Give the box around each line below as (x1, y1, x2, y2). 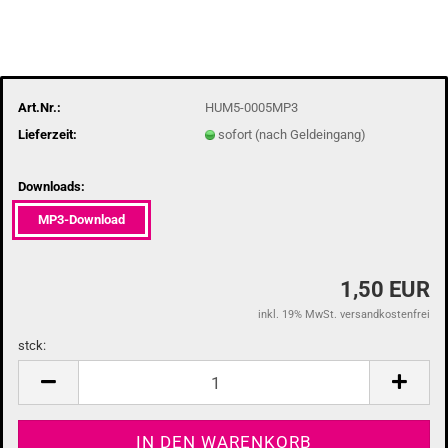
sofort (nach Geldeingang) (217, 126, 366, 142)
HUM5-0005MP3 (204, 99, 298, 115)
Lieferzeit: (18, 126, 77, 142)
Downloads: (18, 179, 85, 194)
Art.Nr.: (18, 99, 61, 115)
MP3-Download (38, 212, 125, 227)
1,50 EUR (340, 277, 430, 302)
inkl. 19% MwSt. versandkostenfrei (258, 308, 430, 321)
